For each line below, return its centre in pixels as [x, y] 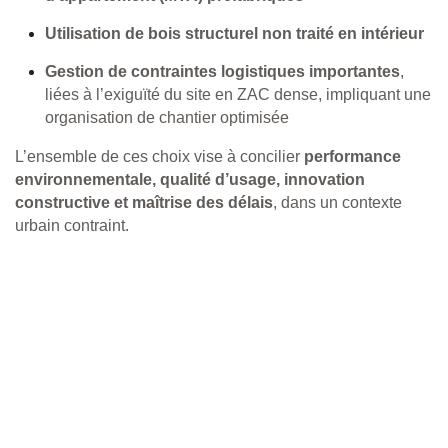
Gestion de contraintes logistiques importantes [222, 71]
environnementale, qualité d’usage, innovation [190, 179]
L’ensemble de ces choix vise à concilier [159, 156]
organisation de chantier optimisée [167, 117]
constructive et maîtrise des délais [144, 202]
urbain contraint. [72, 225]
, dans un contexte [337, 202]
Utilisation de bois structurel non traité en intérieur [234, 33]
